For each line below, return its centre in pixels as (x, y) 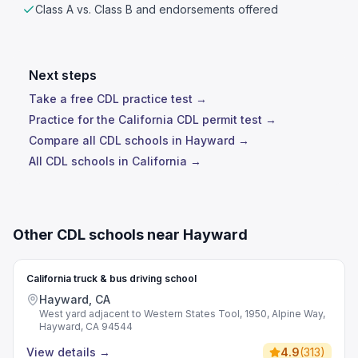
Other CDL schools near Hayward (130, 235)
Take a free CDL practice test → (118, 99)
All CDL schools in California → (115, 161)
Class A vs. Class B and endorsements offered (157, 9)
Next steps (63, 75)
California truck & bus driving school (111, 278)
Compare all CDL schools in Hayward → (139, 140)
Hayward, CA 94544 (86, 326)
